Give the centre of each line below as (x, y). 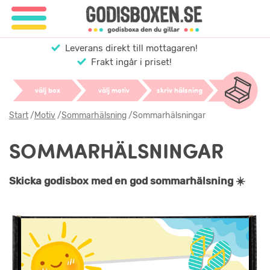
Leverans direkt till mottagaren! (131, 48)
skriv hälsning (180, 90)
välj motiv (114, 90)
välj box (47, 90)
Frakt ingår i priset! (131, 62)
